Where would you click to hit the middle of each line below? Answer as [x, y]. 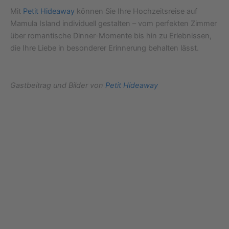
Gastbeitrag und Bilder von [58, 86]
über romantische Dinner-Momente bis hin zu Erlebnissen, [111, 36]
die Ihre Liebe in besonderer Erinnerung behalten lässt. [105, 48]
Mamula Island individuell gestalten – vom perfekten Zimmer [113, 23]
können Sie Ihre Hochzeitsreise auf [136, 11]
